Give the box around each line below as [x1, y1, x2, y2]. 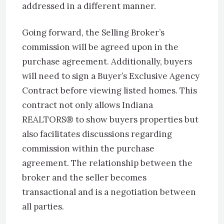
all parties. [22, 201, 64, 212]
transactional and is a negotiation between [22, 186, 196, 197]
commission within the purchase [22, 143, 154, 154]
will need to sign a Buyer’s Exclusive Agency [22, 70, 199, 81]
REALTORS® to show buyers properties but [22, 114, 198, 125]
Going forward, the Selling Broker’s [22, 27, 164, 38]
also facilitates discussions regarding [22, 128, 172, 139]
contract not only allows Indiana [22, 99, 153, 110]
